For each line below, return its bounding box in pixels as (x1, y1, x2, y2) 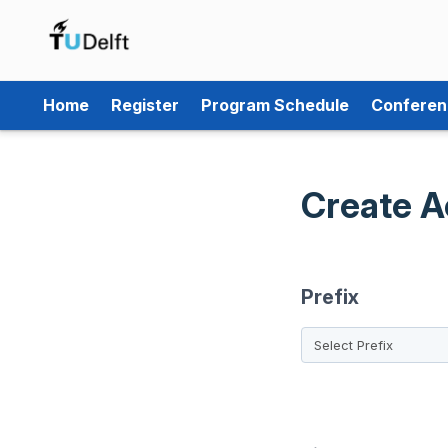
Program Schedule (201, 95, 349, 115)
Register (111, 95, 179, 115)
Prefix (301, 285, 359, 309)
